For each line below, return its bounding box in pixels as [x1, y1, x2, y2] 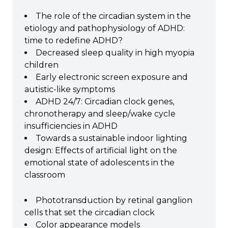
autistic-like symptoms [24, 84, 115, 94]
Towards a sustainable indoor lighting [36, 133, 187, 143]
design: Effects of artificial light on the [24, 146, 177, 155]
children [24, 60, 59, 70]
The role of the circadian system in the [36, 11, 191, 21]
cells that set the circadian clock [24, 208, 155, 217]
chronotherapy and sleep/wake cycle [24, 109, 176, 119]
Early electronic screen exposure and [36, 72, 188, 82]
